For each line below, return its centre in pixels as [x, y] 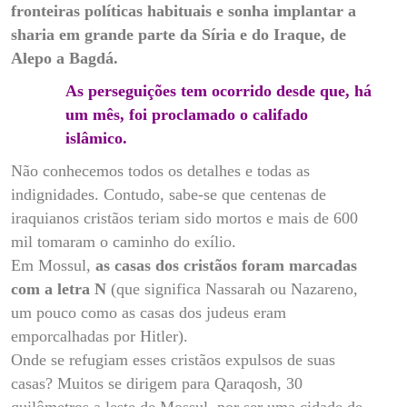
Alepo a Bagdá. [67, 58]
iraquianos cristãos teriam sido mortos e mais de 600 [184, 218]
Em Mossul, [53, 265]
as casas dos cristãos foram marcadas [226, 265]
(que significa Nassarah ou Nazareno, [232, 288]
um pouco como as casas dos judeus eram [149, 312]
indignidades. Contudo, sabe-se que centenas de [169, 194]
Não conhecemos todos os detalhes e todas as [160, 170]
